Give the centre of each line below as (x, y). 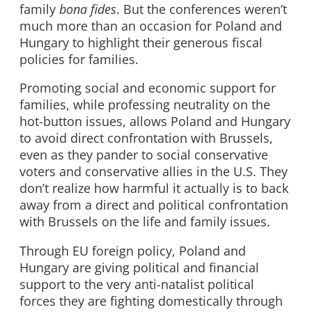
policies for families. (79, 59)
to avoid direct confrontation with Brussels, (146, 138)
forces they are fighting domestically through (151, 301)
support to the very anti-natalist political (137, 284)
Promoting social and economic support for (148, 88)
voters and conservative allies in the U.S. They (154, 172)
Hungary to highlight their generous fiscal (141, 42)
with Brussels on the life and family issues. (145, 222)
